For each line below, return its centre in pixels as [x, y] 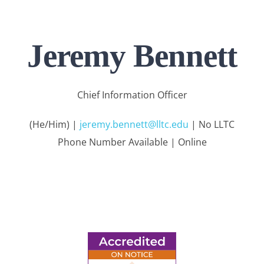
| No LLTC [212, 125]
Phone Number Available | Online [132, 142]
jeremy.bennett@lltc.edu [134, 125]
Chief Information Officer [132, 95]
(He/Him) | [55, 125]
